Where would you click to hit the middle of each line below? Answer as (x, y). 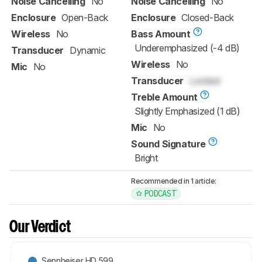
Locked (205, 80)
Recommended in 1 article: (174, 181)
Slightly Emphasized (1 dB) (187, 111)
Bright (146, 158)
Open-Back (85, 17)
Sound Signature (168, 144)
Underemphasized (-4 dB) (187, 48)
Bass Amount (161, 34)
